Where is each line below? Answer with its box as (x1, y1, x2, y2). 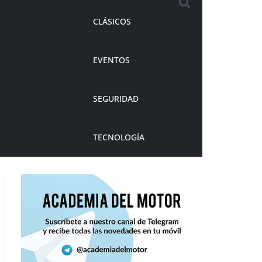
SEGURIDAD (93, 93, 139, 105)
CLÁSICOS (93, 16, 131, 27)
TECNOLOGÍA (93, 132, 144, 143)
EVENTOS (93, 54, 130, 66)
